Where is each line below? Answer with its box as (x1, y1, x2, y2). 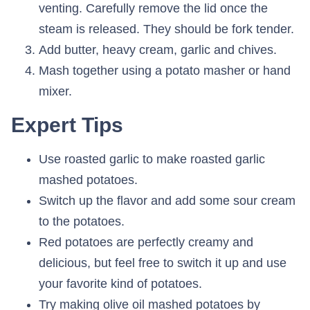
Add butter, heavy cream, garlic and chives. (39, 42, 277, 57)
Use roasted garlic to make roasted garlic (39, 152, 265, 166)
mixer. (39, 84, 72, 98)
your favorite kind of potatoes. (39, 276, 202, 291)
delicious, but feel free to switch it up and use (39, 255, 286, 270)
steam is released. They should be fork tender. (39, 21, 294, 36)
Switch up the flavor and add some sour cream (39, 193, 295, 208)
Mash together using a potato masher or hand (39, 63, 291, 77)
